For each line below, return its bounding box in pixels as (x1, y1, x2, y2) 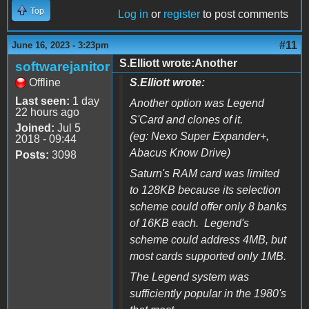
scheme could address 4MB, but (130, 233, 286, 246)
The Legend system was (130, 270, 249, 283)
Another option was (130, 97, 227, 109)
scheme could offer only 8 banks (130, 200, 287, 212)
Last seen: (15, 94, 70, 107)
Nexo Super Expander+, (151, 130, 269, 142)
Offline (29, 76, 61, 88)
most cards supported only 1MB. (130, 250, 286, 262)
